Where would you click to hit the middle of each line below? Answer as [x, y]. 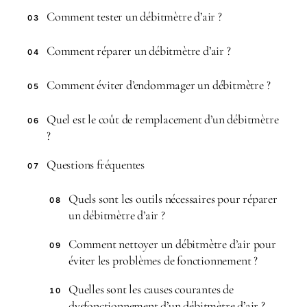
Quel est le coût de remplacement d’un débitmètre [163, 119]
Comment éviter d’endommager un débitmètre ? [159, 85]
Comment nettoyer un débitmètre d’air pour [172, 244]
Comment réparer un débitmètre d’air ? [139, 51]
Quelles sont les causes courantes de [151, 289]
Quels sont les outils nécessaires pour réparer [173, 199]
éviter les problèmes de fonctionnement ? [163, 260]
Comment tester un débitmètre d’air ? [134, 16]
